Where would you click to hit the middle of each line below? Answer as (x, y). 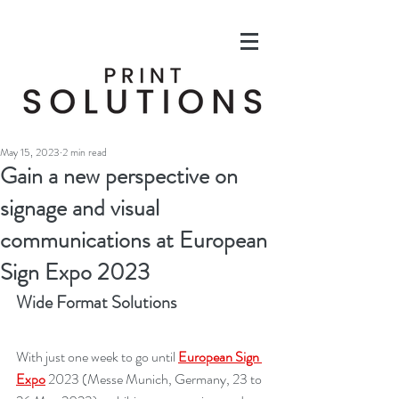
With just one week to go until (97, 357)
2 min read (85, 152)
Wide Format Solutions (96, 302)
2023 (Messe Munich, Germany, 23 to (155, 379)
